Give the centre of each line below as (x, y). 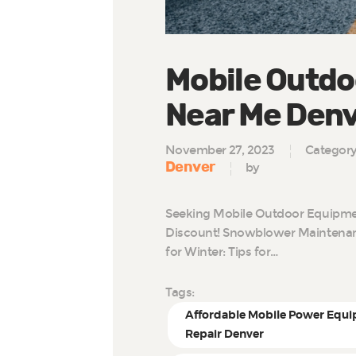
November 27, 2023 (220, 151)
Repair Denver (225, 334)
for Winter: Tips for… (222, 252)
